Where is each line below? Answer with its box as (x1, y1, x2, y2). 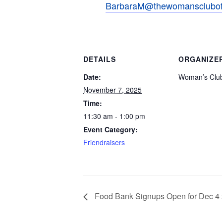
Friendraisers (83, 137, 125, 148)
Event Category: (83, 124, 138, 135)
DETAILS (83, 54, 116, 64)
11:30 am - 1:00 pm (83, 111, 145, 121)
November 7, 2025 (83, 85, 142, 95)
